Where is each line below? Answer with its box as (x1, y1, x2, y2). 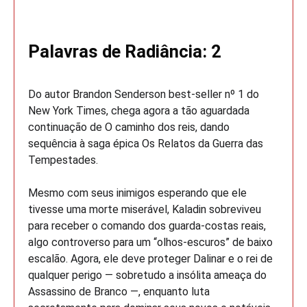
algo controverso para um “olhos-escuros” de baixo (28, 235, 273, 249)
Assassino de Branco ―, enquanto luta (28, 284, 210, 298)
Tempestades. (28, 153, 98, 167)
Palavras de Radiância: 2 (28, 40, 221, 62)
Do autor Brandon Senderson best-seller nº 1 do (28, 87, 259, 101)
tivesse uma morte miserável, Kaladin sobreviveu (28, 202, 261, 216)
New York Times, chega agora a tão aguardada (28, 103, 249, 117)
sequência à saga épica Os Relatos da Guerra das (28, 136, 263, 150)
